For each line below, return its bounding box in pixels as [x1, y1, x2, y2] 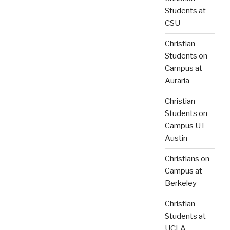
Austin [165, 133, 187, 143]
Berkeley [165, 179, 197, 188]
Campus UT [165, 121, 205, 131]
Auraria [165, 76, 189, 86]
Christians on [165, 154, 209, 164]
